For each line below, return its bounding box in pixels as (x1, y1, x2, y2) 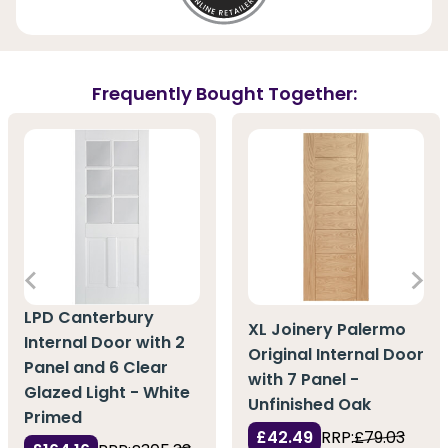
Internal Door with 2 (24, 330, 185, 354)
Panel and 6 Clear (24, 355, 168, 379)
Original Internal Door (248, 343, 424, 367)
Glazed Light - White (24, 380, 190, 404)
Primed (24, 405, 82, 429)
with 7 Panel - (248, 368, 359, 392)
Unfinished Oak (248, 393, 371, 417)
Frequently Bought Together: (91, 81, 357, 107)
